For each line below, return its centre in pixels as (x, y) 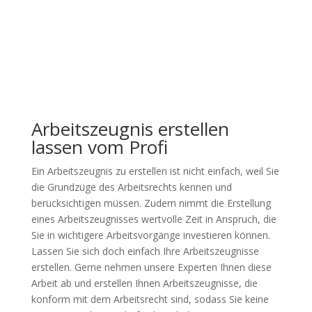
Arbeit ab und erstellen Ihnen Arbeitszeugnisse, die (144, 283)
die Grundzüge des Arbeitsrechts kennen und (131, 187)
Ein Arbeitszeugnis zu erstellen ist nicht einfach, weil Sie (155, 171)
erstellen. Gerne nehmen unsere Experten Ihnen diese (151, 267)
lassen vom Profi (99, 147)
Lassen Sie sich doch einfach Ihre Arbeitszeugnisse (145, 251)
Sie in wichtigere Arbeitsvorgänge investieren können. (150, 235)
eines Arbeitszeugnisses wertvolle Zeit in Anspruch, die (154, 219)
